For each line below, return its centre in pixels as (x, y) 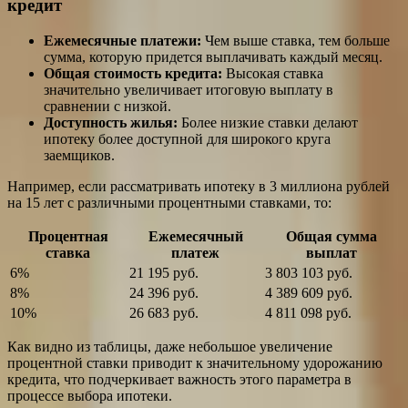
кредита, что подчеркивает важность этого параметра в (179, 380)
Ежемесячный (195, 237)
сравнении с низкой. (107, 107)
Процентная (68, 237)
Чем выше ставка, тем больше (296, 41)
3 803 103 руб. (309, 273)
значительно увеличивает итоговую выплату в (189, 90)
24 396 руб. (164, 293)
